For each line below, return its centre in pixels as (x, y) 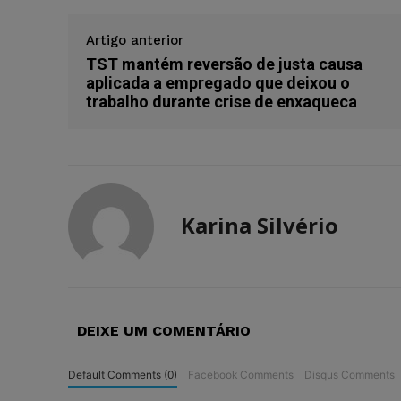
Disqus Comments (349, 375)
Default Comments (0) (123, 375)
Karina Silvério (260, 226)
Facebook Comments (240, 375)
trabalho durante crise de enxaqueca (222, 102)
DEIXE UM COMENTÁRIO (164, 331)
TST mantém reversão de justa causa (224, 64)
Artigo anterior (135, 41)
